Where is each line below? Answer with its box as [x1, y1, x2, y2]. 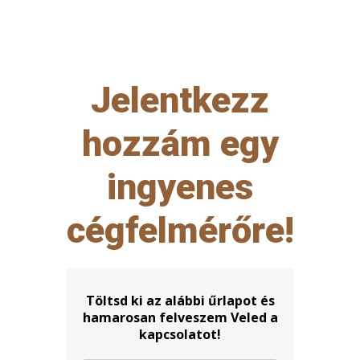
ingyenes [107, 165, 253, 208]
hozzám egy [81, 121, 279, 165]
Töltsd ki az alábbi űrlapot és [85, 291, 275, 309]
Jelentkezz [91, 78, 269, 121]
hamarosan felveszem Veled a [82, 308, 278, 326]
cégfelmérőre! [66, 208, 294, 252]
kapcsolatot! [139, 325, 221, 343]
